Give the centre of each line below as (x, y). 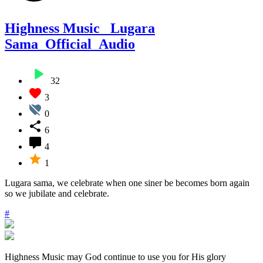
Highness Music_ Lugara (80, 28)
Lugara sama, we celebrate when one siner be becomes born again (127, 183)
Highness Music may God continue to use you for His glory (115, 257)
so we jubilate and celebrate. (57, 193)
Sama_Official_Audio (70, 44)
